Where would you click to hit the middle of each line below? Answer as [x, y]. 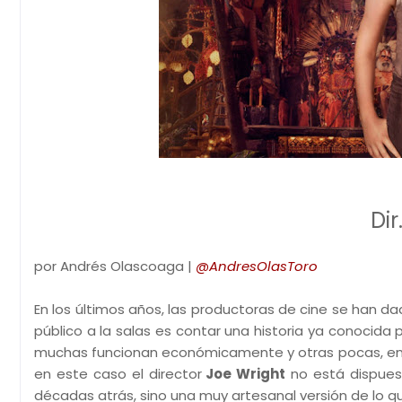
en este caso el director [118, 374]
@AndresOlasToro [257, 266]
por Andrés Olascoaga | [115, 266]
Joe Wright [244, 374]
